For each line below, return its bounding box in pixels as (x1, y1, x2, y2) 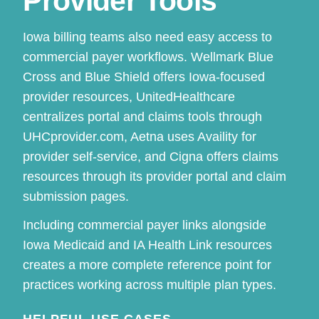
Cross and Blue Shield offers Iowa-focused (23, 69, 266, 84)
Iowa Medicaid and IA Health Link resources (23, 237, 273, 252)
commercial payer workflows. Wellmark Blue (23, 49, 274, 64)
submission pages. (23, 189, 130, 204)
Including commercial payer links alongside (23, 217, 267, 232)
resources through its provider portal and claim (23, 169, 287, 184)
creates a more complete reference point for (23, 257, 272, 272)
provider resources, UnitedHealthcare (23, 89, 236, 104)
